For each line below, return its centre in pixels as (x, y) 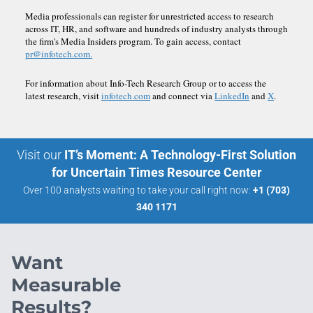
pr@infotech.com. (59, 53)
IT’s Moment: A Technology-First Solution (180, 154)
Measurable (66, 285)
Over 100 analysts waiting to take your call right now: (138, 190)
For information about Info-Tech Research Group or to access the (146, 83)
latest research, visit (63, 95)
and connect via (182, 95)
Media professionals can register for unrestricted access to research (150, 16)
